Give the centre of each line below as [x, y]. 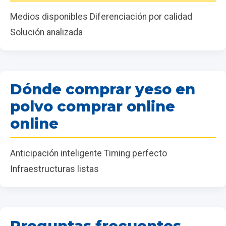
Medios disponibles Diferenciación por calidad [101, 17]
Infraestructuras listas [54, 169]
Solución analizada [46, 33]
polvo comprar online [93, 106]
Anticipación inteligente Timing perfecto [89, 154]
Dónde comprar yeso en [103, 89]
